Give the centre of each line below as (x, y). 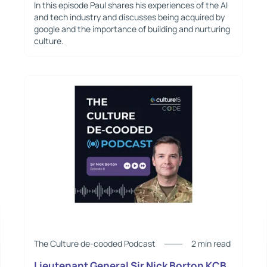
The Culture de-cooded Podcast (94, 244)
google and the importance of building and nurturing (132, 29)
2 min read (211, 244)
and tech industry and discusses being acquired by (129, 17)
